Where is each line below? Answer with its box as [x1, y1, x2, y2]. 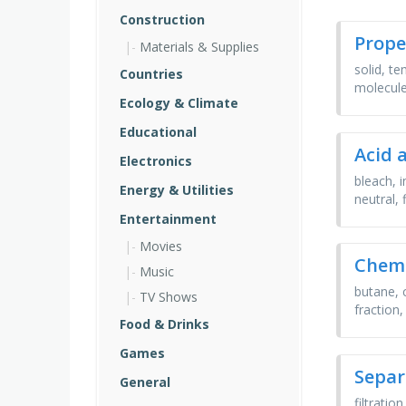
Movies [140, 237, 182, 255]
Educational [120, 123, 197, 140]
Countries [120, 65, 183, 82]
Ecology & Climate [120, 94, 238, 111]
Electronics [120, 152, 192, 169]
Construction [120, 11, 205, 28]
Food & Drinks [120, 315, 209, 333]
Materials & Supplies [140, 38, 259, 55]
